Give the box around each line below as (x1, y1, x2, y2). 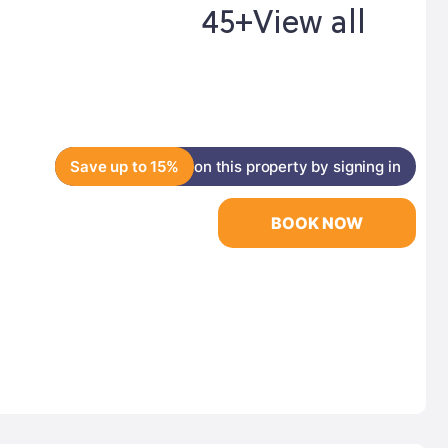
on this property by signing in (194, 157, 401, 176)
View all (252, 6, 366, 43)
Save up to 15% (70, 157, 179, 176)
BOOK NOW (270, 213, 363, 233)
